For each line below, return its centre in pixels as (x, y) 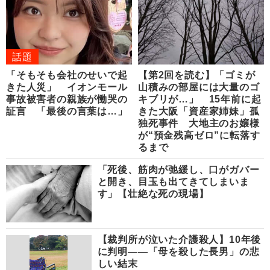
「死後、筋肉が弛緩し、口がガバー (178, 170)
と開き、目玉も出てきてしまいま (173, 182)
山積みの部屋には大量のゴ (199, 87)
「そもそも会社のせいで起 (67, 75)
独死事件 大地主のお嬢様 (199, 124)
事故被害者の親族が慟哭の (67, 99)
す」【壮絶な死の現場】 (153, 194)
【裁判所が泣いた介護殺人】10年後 (179, 239)
